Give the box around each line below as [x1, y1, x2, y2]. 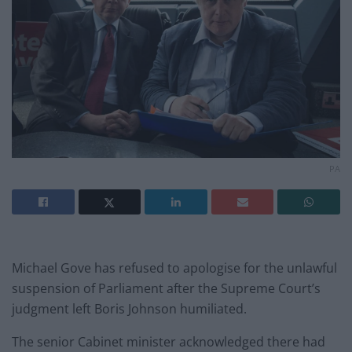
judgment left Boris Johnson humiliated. [12, 299, 247, 317]
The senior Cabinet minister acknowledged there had [12, 332, 325, 350]
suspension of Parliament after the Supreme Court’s [12, 279, 321, 297]
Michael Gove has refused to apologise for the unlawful [12, 258, 337, 277]
